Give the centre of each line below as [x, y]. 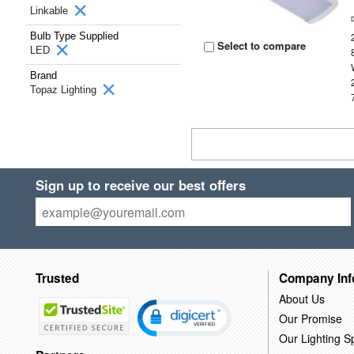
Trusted [57, 278]
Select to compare [260, 45]
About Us [301, 298]
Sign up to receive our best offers [140, 185]
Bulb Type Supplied [74, 36]
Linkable [51, 11]
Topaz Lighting [65, 90]
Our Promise [310, 318]
